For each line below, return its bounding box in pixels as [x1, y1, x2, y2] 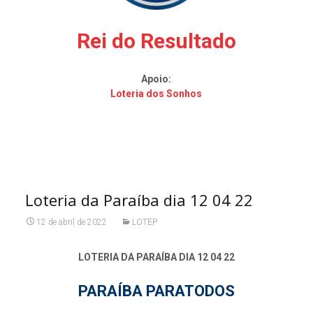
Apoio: [141, 73, 172, 85]
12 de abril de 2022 [36, 217, 107, 227]
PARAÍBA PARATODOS [78, 282, 235, 300]
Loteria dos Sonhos [110, 88, 203, 99]
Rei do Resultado [76, 29, 236, 53]
